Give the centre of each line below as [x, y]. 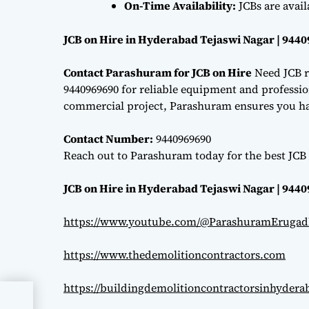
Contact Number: [108, 138]
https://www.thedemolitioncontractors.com [175, 254]
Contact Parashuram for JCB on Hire [158, 72]
